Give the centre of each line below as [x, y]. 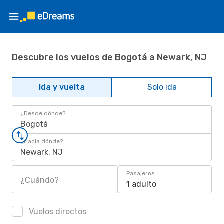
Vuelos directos [57, 212]
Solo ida [162, 87]
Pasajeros [141, 173]
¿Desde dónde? [43, 113]
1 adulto [141, 184]
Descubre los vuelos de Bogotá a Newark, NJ [109, 57]
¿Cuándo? [40, 180]
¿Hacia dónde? [42, 141]
